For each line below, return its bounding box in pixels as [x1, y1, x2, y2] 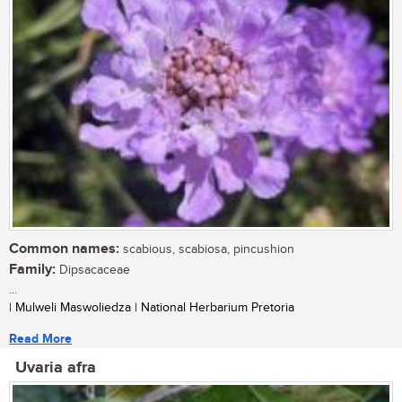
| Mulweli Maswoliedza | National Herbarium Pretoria [9, 301, 294, 316]
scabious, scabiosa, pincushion [119, 242, 294, 258]
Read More [9, 331, 72, 347]
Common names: [9, 240, 119, 258]
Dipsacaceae [56, 263, 130, 278]
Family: [9, 261, 56, 279]
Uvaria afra [15, 358, 96, 379]
